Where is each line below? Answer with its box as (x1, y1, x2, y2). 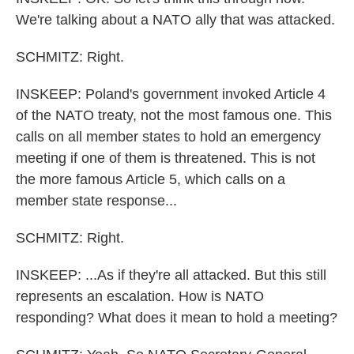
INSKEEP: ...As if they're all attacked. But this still (16, 267, 326, 283)
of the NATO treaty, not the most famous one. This (16, 107, 332, 123)
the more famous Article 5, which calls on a (16, 171, 285, 187)
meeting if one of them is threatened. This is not (16, 150, 315, 166)
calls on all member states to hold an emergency (16, 129, 321, 145)
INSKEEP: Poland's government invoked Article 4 (16, 86, 326, 102)
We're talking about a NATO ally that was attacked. (16, 12, 335, 28)
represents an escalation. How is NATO (16, 288, 264, 304)
